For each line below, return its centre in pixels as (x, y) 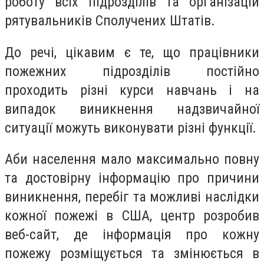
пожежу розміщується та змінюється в (132, 254)
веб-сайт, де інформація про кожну (132, 235)
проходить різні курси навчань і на (132, 90)
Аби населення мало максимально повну (132, 159)
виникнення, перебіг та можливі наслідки (132, 197)
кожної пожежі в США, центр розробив (132, 216)
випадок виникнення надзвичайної (132, 109)
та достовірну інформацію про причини (132, 178)
